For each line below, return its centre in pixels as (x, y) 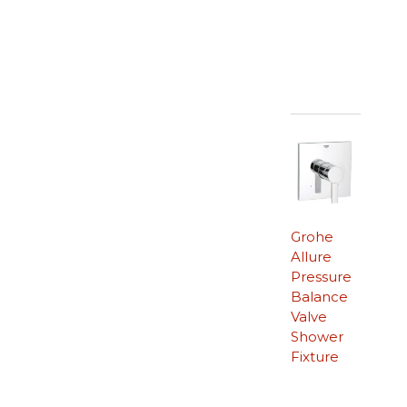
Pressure (321, 277)
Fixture (314, 357)
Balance (319, 297)
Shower (317, 337)
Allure (311, 257)
